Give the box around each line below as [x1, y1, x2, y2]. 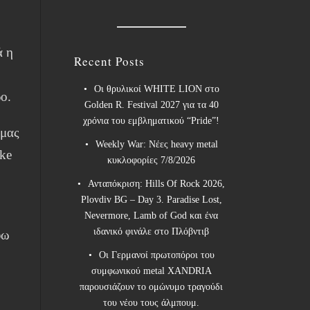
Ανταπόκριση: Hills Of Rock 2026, [88, 179, 226, 190]
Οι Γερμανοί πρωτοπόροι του [98, 250, 215, 261]
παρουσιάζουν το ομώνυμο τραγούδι [80, 282, 224, 293]
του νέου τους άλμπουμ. [103, 298, 200, 309]
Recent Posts [74, 53, 145, 70]
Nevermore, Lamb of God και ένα [84, 210, 219, 221]
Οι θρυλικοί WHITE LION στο [93, 84, 219, 95]
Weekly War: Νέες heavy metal [95, 139, 218, 150]
